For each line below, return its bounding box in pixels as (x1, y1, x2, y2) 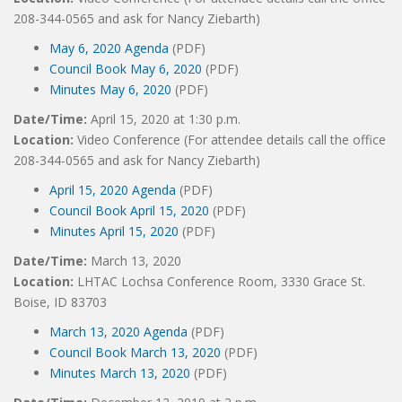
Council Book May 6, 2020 (49, 60, 202, 77)
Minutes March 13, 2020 (49, 364, 190, 381)
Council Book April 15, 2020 (49, 202, 209, 219)
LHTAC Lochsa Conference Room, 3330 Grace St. (77, 273, 365, 290)
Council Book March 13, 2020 (49, 344, 221, 361)
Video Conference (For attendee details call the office (77, 131, 386, 148)
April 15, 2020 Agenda (49, 181, 176, 198)
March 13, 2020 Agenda (49, 323, 188, 340)
